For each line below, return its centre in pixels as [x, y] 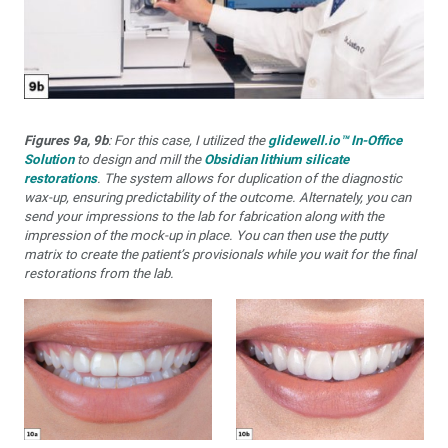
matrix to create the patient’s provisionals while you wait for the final [220, 254]
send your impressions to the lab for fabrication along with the [204, 216]
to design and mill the [139, 159]
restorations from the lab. [99, 273]
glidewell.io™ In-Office [335, 140]
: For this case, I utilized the [188, 140]
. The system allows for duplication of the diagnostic [249, 178]
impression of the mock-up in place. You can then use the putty [205, 235]
